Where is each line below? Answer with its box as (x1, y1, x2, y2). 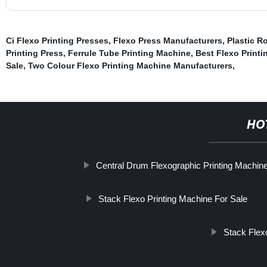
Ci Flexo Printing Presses (5, 35, 108, 45)
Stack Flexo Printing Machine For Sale (98, 193, 247, 204)
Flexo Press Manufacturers (113, 35, 222, 45)
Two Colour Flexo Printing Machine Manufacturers (27, 60, 232, 70)
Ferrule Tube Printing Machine (67, 48, 191, 58)
